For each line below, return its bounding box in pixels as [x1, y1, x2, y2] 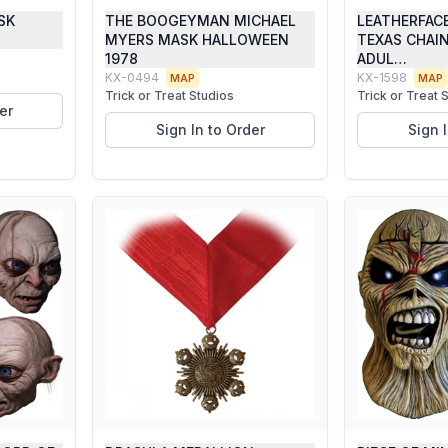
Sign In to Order [155, 121, 265, 138]
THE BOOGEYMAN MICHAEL [105, 12, 296, 29]
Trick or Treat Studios [105, 88, 234, 103]
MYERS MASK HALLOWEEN [105, 31, 289, 48]
